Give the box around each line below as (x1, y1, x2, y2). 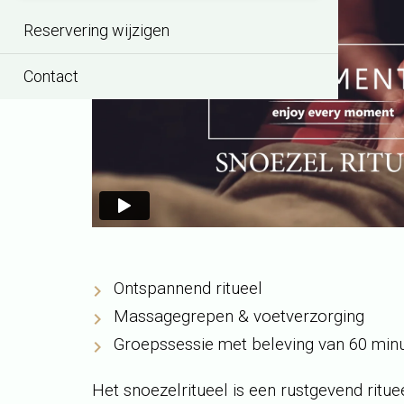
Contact (23, 67, 78, 86)
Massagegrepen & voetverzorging (114, 306, 364, 326)
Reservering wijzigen (23, 21, 170, 40)
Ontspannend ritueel (114, 278, 262, 298)
